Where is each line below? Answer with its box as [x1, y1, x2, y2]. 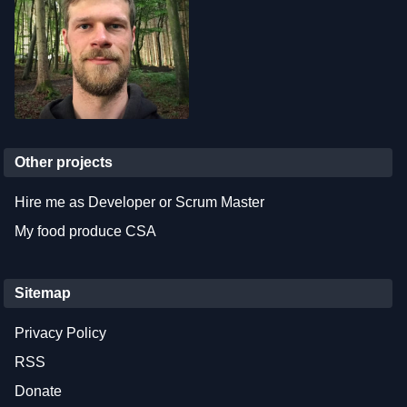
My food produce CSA [15, 223, 156, 239]
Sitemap [15, 284, 71, 301]
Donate [15, 382, 62, 399]
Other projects [15, 154, 113, 170]
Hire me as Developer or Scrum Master [15, 194, 264, 210]
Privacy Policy [15, 324, 106, 341]
